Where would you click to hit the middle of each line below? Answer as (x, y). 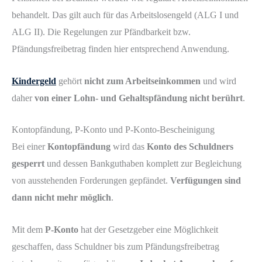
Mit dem (28, 229)
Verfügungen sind (206, 181)
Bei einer (30, 147)
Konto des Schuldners (190, 147)
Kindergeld (34, 81)
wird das (129, 147)
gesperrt (28, 164)
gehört (70, 81)
